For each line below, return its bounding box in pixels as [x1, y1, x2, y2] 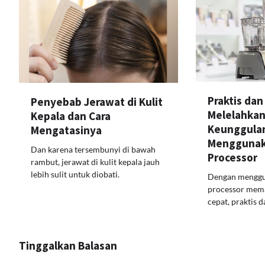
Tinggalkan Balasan [19, 238, 117, 253]
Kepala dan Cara [31, 108, 111, 123]
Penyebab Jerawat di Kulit [31, 94, 163, 109]
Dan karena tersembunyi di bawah [31, 144, 156, 154]
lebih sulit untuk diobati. [31, 169, 119, 179]
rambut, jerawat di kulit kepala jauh [31, 156, 160, 167]
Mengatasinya [31, 122, 102, 137]
